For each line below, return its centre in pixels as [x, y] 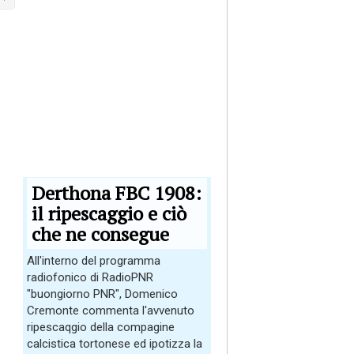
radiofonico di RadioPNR [90, 277]
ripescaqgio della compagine [101, 327]
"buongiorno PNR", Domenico [102, 294]
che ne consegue [100, 234]
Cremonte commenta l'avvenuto [111, 311]
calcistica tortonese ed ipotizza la [115, 344]
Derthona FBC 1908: [117, 193]
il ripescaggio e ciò [109, 213]
